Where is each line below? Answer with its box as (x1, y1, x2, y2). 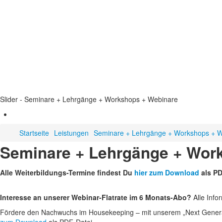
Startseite (19, 128, 49, 138)
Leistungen (54, 128, 89, 138)
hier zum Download (134, 167, 199, 177)
